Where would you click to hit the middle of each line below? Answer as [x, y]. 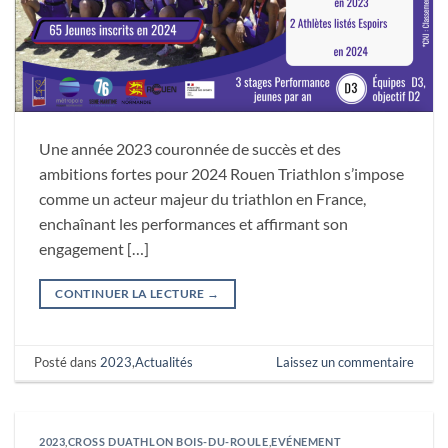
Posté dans [67, 361]
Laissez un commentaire [344, 361]
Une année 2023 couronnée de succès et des [190, 148]
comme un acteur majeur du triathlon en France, [202, 198]
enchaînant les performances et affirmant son [193, 223]
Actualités [164, 361]
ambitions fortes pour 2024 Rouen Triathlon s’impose [221, 173]
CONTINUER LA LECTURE [131, 293]
